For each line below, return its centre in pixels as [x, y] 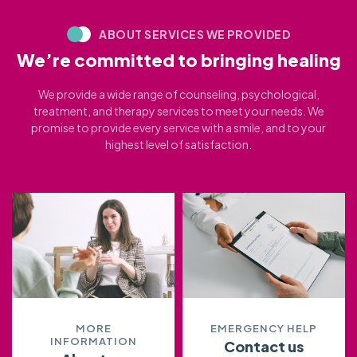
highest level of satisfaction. [178, 144]
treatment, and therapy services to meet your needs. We [178, 110]
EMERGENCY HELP [264, 329]
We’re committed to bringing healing [178, 59]
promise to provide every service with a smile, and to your [178, 127]
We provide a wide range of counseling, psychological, [178, 94]
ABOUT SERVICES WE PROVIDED [194, 34]
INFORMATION [93, 341]
